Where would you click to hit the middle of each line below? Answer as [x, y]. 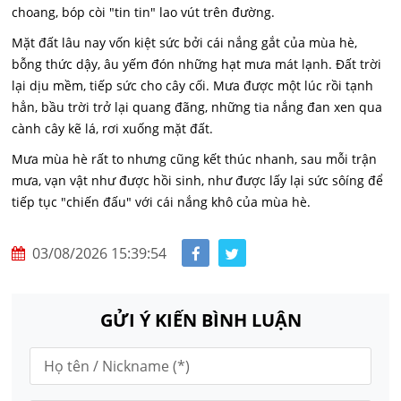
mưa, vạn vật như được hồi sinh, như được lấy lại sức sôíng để [198, 181]
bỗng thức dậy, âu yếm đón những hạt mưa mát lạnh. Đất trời [197, 64]
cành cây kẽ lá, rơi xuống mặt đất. [113, 129]
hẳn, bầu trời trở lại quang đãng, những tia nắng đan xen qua [197, 107]
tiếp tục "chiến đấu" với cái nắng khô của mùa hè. [162, 202]
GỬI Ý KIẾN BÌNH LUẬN [200, 320]
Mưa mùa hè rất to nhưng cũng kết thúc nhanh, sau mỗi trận [195, 159]
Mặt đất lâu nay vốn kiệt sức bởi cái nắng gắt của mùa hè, [185, 43]
